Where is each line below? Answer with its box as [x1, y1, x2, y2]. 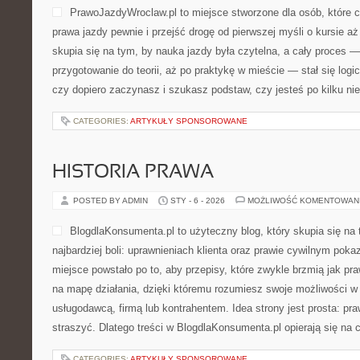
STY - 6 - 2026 [170, 196, 225, 205]
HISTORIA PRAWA [52, 164, 214, 182]
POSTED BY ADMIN [73, 196, 150, 205]
